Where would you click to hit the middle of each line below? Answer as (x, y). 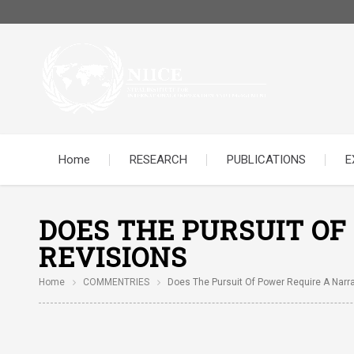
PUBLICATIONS (266, 160)
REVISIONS (113, 256)
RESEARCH (158, 160)
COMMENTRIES (116, 282)
